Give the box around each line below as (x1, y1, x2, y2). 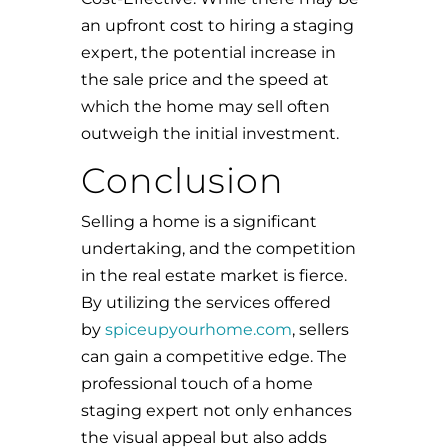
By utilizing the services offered (80, 293, 331, 312)
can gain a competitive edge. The (80, 347, 347, 366)
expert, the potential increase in (80, 43, 336, 62)
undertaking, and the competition (80, 239, 356, 258)
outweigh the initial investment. (80, 124, 339, 143)
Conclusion (80, 159, 284, 202)
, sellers (291, 320, 349, 339)
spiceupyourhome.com (104, 320, 292, 339)
